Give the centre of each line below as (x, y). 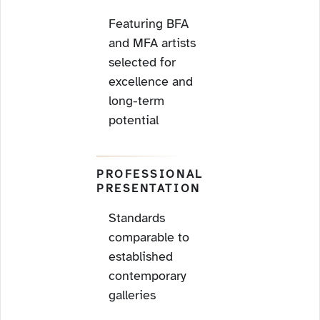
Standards (137, 218)
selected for (142, 62)
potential (134, 120)
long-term (136, 101)
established (141, 256)
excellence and (151, 81)
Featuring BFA (149, 24)
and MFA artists (152, 43)
